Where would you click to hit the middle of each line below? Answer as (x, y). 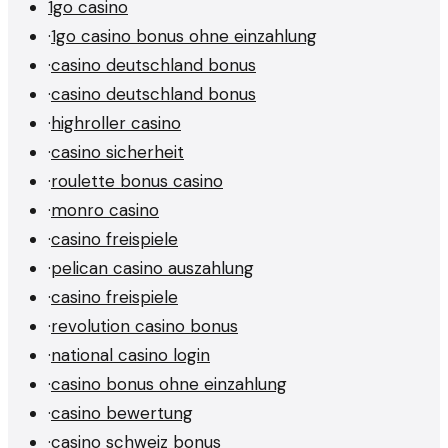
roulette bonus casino (137, 180)
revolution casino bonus (144, 325)
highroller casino (116, 122)
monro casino (105, 209)
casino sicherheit (117, 151)
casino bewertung (122, 412)
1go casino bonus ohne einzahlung (184, 35)
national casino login (130, 354)
